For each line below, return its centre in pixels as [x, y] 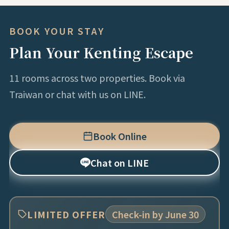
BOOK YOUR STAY [57, 31]
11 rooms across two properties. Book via [97, 78]
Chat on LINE [120, 163]
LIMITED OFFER [66, 214]
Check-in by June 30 [156, 214]
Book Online [120, 136]
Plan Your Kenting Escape [101, 53]
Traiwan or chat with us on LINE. [77, 94]
